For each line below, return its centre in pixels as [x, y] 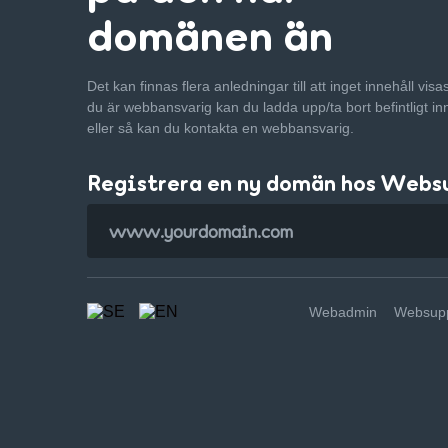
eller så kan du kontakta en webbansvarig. [220, 128]
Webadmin [343, 312]
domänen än [210, 34]
